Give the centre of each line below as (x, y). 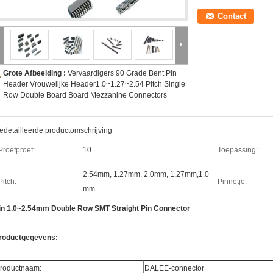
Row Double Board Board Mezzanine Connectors (85, 95)
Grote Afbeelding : (35, 73)
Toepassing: (238, 150)
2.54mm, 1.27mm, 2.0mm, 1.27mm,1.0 (146, 174)
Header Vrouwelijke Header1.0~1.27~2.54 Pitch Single (94, 84)
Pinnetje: (232, 182)
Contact (232, 16)
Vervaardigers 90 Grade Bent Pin (122, 73)
